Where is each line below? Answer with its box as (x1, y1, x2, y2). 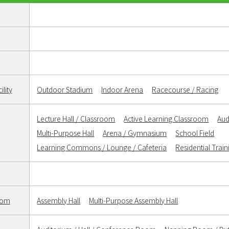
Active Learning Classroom (124, 113, 209, 124)
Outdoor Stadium (37, 84, 93, 95)
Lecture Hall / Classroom (37, 113, 116, 124)
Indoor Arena (101, 84, 144, 95)
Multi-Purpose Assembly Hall (89, 195, 178, 206)
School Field (175, 128, 215, 139)
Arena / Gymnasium (103, 128, 167, 139)
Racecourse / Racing (152, 84, 219, 95)
